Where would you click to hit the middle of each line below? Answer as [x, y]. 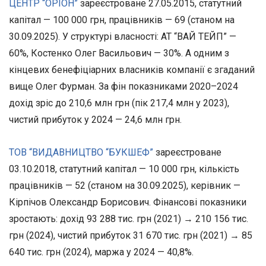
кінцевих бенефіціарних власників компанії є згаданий [132, 70]
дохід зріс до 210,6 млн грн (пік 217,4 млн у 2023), [119, 103]
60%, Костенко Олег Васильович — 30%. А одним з [119, 53]
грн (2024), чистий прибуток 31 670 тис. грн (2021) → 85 [131, 236]
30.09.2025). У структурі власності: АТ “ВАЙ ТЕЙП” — [123, 37]
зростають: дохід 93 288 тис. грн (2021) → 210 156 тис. [129, 219]
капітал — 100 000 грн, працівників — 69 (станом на [122, 20]
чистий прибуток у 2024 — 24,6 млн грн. [95, 120]
